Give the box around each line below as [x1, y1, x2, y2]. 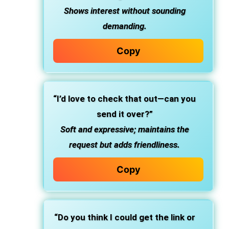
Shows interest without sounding [63, 6, 186, 16]
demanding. [102, 21, 147, 31]
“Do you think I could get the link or [54, 212, 195, 222]
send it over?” [96, 109, 153, 119]
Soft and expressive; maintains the [60, 124, 189, 134]
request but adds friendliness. [69, 140, 180, 150]
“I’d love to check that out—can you [53, 94, 196, 104]
